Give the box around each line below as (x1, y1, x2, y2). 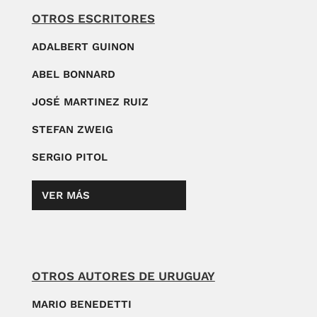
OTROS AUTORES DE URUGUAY (31, 269, 215, 284)
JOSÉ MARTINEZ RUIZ (31, 96, 149, 109)
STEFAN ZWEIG (31, 123, 113, 137)
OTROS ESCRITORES (31, 11, 155, 26)
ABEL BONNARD (31, 68, 115, 81)
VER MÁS (41, 189, 90, 202)
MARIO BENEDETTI (31, 298, 132, 311)
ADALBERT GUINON (31, 40, 134, 54)
